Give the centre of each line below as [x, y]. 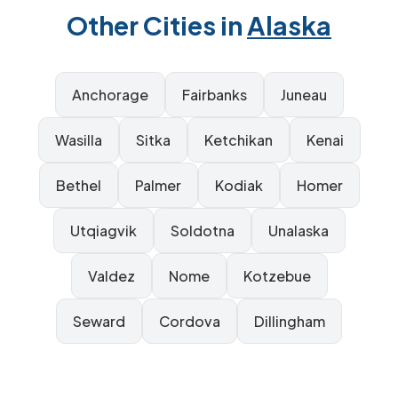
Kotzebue [277, 276]
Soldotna [202, 231]
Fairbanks [214, 95]
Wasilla [78, 140]
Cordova [190, 321]
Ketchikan [238, 140]
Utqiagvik [103, 231]
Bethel [78, 185]
